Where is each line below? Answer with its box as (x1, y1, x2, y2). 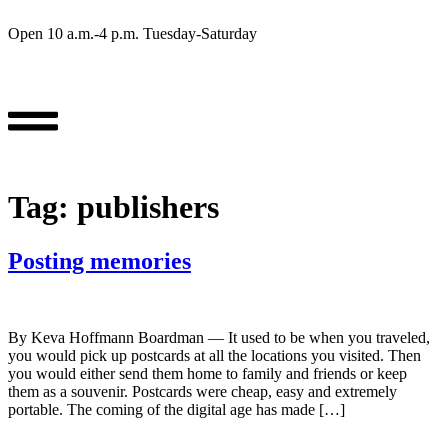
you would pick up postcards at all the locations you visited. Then (8, 346, 421, 364)
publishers (77, 189, 219, 226)
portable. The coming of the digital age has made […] (8, 400, 345, 418)
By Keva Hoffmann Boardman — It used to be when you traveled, (8, 328, 430, 346)
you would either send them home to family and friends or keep (8, 364, 407, 382)
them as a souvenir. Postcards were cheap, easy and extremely (8, 382, 397, 400)
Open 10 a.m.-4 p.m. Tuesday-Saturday (8, 25, 257, 42)
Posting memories (8, 247, 191, 274)
